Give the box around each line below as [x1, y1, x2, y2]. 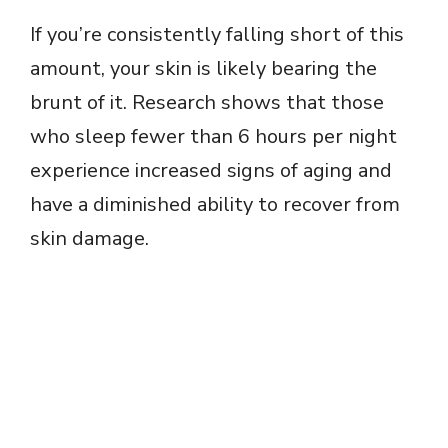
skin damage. [30, 224, 149, 252]
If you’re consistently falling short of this [30, 20, 404, 48]
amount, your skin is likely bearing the [30, 54, 377, 82]
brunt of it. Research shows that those [30, 88, 384, 116]
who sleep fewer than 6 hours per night [30, 122, 397, 150]
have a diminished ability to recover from [30, 190, 400, 218]
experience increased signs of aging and [30, 156, 392, 184]
